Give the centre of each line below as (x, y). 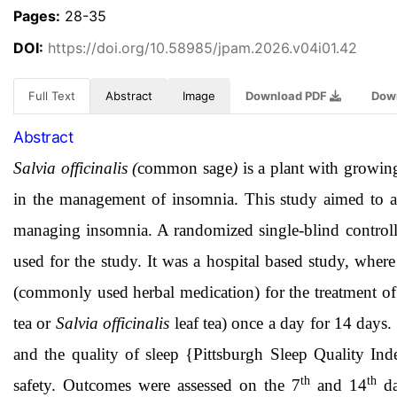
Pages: (37, 16)
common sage (185, 167)
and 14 (339, 385)
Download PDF (288, 96)
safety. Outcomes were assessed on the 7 (157, 385)
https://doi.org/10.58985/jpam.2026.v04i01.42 (202, 47)
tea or (35, 323)
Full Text (52, 96)
